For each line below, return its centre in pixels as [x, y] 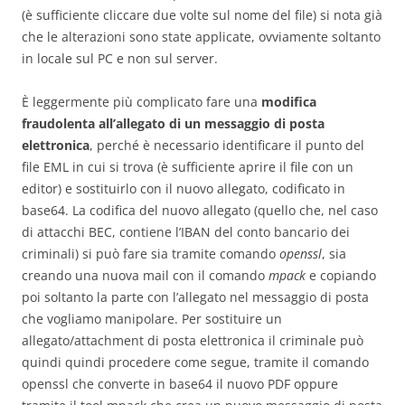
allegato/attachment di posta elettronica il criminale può [193, 341]
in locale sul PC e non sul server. [120, 59]
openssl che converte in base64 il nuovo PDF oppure [180, 384]
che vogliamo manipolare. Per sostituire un [152, 319]
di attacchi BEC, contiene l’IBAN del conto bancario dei [186, 232]
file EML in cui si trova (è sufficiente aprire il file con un [188, 167]
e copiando [341, 276]
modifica [289, 102]
